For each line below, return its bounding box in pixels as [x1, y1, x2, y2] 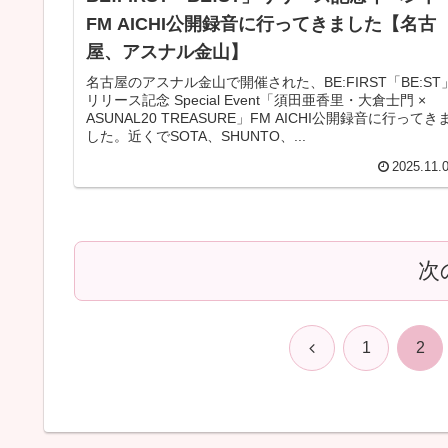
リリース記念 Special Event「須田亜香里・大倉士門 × [86, 92, 426, 109]
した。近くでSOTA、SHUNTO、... [86, 128, 306, 145]
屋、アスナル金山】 [86, 42, 248, 63]
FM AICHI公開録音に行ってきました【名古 [86, 14, 436, 35]
